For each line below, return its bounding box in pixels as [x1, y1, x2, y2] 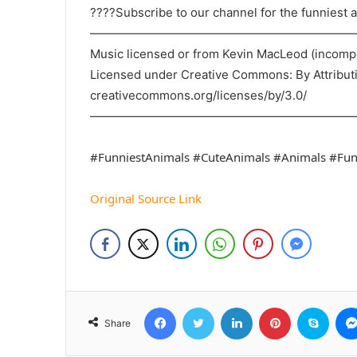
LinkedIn [252, 300, 294, 314]
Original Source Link [90, 190, 202, 207]
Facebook [175, 300, 225, 314]
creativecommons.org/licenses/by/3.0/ [90, 88, 308, 104]
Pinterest [290, 300, 336, 314]
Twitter [214, 300, 249, 314]
